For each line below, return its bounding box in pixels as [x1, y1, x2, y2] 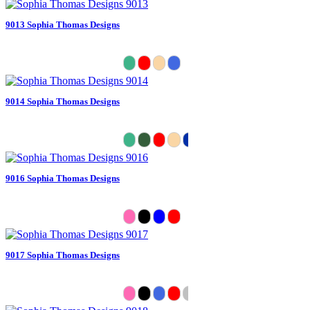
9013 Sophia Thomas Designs [6, 19, 120, 30]
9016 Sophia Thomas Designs [6, 172, 120, 183]
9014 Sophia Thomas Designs [6, 95, 120, 107]
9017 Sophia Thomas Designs [6, 249, 120, 260]
